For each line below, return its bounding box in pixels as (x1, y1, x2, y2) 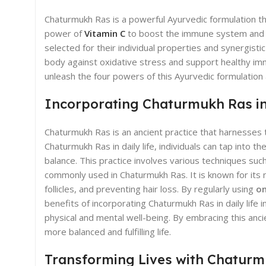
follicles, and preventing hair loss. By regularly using (45, 182, 256, 195)
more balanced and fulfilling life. (45, 225, 171, 237)
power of (45, 27, 84, 39)
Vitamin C (84, 27, 125, 39)
